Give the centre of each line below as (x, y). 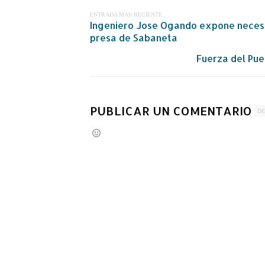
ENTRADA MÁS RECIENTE (126, 14)
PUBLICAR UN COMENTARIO (171, 110)
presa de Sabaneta (134, 37)
